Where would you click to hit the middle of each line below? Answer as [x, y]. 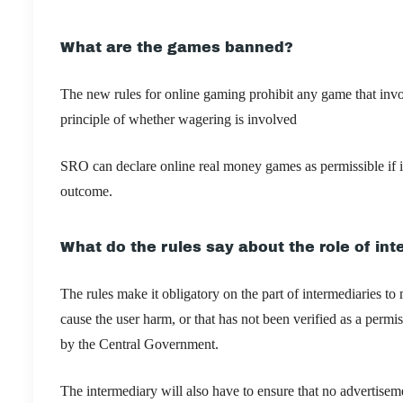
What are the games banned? [177, 47]
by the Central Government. [139, 344]
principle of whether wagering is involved [179, 119]
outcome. [86, 191]
